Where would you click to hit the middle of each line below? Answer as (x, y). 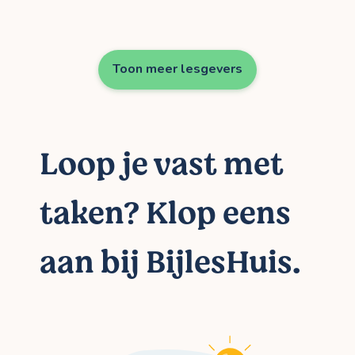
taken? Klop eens (165, 214)
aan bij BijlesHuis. (170, 263)
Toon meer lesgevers (177, 69)
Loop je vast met (162, 165)
